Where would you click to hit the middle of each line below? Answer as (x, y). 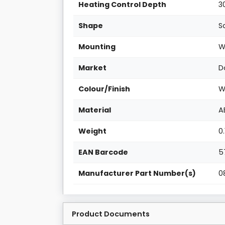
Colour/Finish (104, 89)
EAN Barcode (103, 152)
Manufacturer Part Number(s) (137, 174)
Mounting (97, 47)
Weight (93, 131)
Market (93, 68)
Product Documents (111, 214)
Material (95, 110)
